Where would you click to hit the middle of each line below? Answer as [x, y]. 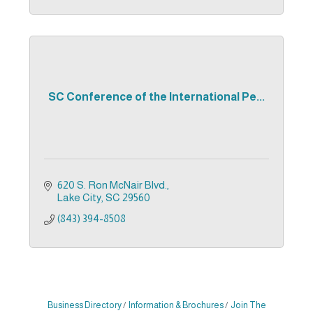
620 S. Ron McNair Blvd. [112, 184]
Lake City [79, 197]
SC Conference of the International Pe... [156, 97]
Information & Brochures [176, 305]
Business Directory [84, 305]
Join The [248, 305]
